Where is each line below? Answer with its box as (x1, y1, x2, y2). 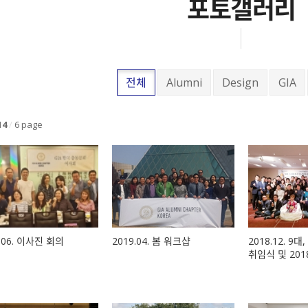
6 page (12, 118, 43, 131)
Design (221, 74, 258, 90)
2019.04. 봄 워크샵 (112, 234, 191, 248)
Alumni (166, 74, 202, 90)
